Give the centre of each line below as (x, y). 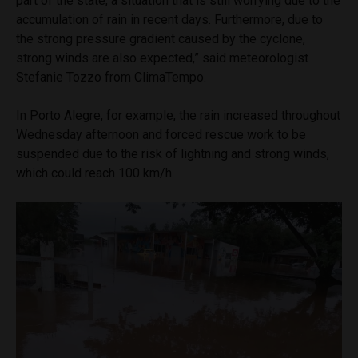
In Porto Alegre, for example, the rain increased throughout (178, 115)
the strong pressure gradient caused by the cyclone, (161, 38)
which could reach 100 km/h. (95, 173)
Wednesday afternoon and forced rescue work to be (161, 134)
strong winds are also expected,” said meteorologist (162, 58)
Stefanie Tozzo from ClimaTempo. (111, 77)
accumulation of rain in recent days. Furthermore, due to (169, 19)
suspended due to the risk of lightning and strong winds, (173, 153)
